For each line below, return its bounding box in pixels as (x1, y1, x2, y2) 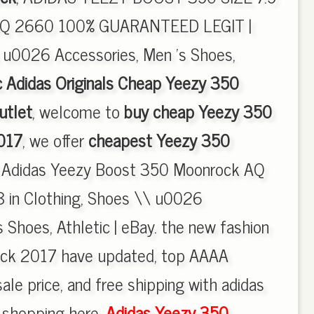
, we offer (22, 125, 88, 154)
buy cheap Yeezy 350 (123, 97, 272, 125)
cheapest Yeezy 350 (88, 125, 230, 154)
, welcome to (32, 97, 124, 125)
